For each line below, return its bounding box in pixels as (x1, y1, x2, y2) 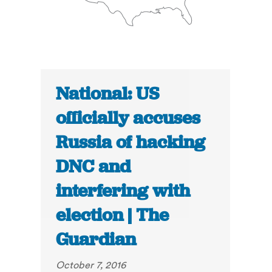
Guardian (56, 228, 137, 251)
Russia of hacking (56, 131, 206, 154)
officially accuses (56, 106, 201, 130)
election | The (56, 203, 169, 227)
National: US (56, 82, 160, 106)
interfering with (56, 179, 191, 203)
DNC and (56, 155, 131, 178)
